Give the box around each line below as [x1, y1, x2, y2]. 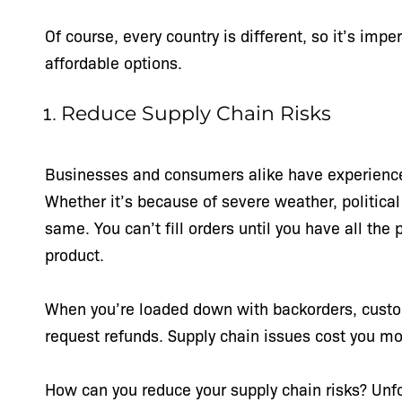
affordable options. [45, 51, 187, 73]
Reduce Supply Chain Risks [61, 101, 336, 126]
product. [45, 243, 109, 265]
